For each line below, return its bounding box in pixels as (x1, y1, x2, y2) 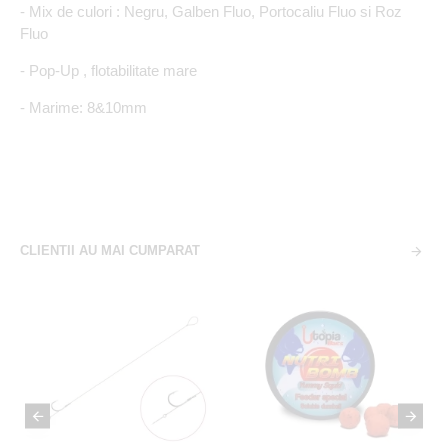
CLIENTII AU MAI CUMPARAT (20, 243, 200, 258)
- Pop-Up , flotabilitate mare (20, 62, 197, 79)
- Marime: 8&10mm (20, 99, 147, 116)
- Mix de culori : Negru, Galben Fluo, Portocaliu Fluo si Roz (20, 3, 402, 20)
